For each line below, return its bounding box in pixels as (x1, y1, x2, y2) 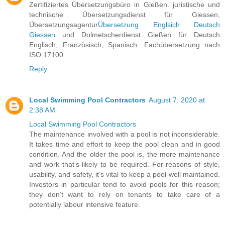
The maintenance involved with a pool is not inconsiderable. (29, 130, 220, 139)
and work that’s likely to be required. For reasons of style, (29, 160, 220, 169)
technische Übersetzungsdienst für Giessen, (29, 11, 220, 19)
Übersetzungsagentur (29, 21, 98, 29)
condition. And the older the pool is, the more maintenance (29, 150, 220, 159)
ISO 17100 (29, 51, 63, 59)
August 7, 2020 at (149, 96, 205, 104)
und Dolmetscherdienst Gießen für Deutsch (55, 31, 220, 39)
